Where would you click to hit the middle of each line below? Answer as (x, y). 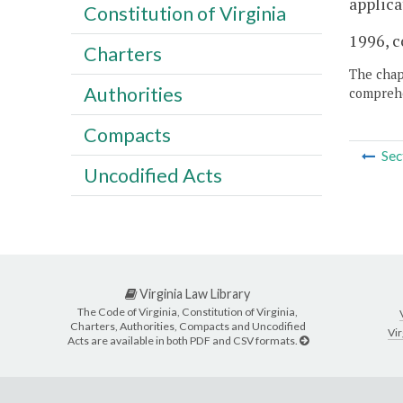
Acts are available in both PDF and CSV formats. (183, 340)
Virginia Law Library (193, 294)
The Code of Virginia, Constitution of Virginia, (188, 311)
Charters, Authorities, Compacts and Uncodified (188, 326)
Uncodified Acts (152, 175)
